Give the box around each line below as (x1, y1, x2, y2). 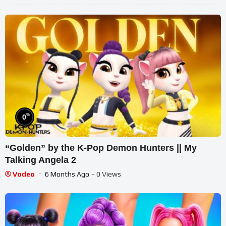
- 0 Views (92, 169, 121, 178)
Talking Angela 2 (5, 154, 76, 165)
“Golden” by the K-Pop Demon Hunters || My (5, 142, 197, 153)
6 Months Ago (45, 169, 89, 178)
